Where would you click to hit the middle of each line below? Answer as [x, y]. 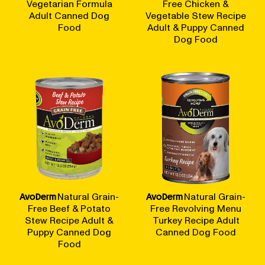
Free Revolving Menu [196, 209]
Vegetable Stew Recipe [196, 16]
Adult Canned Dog [69, 16]
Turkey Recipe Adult [196, 220]
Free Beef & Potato [69, 209]
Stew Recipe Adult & [69, 220]
